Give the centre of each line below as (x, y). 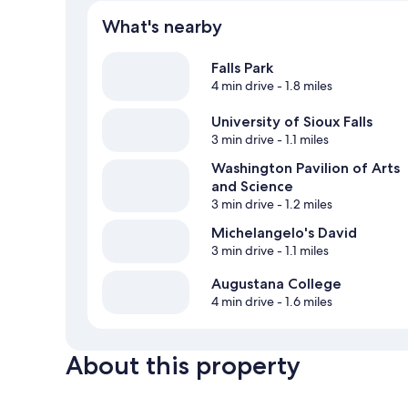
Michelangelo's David (284, 233)
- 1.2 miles (303, 204)
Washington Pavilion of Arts (306, 168)
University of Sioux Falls (292, 122)
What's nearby (162, 27)
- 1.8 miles (303, 86)
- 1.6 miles (303, 302)
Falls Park (242, 68)
